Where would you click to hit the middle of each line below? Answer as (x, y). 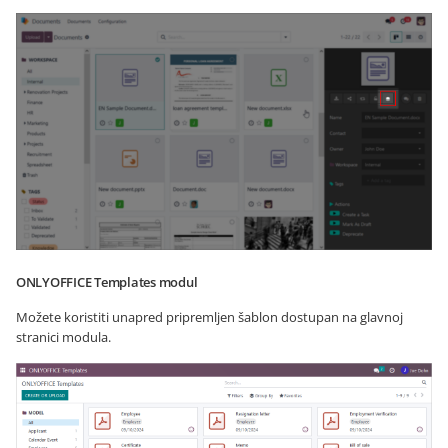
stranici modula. (63, 337)
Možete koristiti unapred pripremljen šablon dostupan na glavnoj (209, 317)
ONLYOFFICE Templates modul (107, 282)
